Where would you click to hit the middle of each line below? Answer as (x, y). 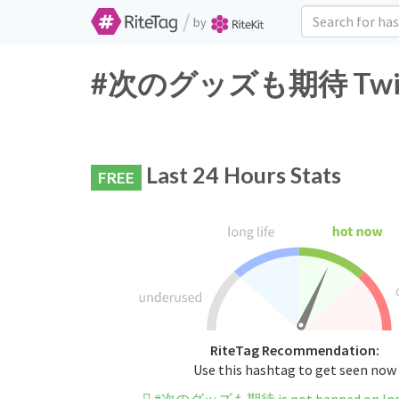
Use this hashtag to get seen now (294, 370)
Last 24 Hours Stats (241, 175)
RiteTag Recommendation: (294, 350)
